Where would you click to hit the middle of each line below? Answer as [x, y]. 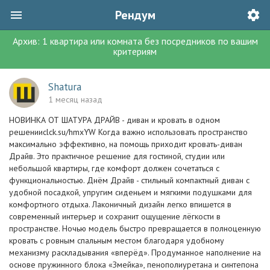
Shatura [65, 87]
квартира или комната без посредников [131, 41]
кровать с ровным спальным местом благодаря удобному [117, 240]
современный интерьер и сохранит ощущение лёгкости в [115, 216]
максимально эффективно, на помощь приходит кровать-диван [126, 144]
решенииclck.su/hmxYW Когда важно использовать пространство [128, 132]
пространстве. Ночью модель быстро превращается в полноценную [135, 228]
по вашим [237, 41]
